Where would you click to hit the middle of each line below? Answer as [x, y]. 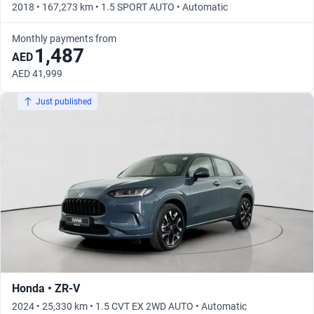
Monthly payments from [64, 39]
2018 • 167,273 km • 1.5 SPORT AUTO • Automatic [120, 7]
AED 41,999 [37, 74]
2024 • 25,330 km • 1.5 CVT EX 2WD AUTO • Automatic [129, 307]
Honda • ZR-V [46, 289]
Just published [64, 102]
